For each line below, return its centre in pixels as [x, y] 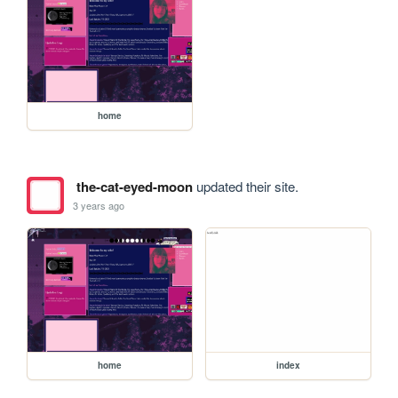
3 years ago [99, 205]
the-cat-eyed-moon [134, 187]
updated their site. [245, 187]
